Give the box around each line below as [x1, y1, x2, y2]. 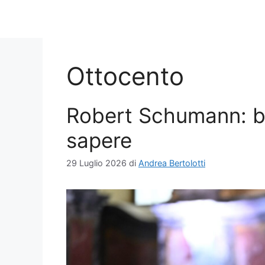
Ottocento [66, 61, 184, 91]
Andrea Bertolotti [138, 158, 205, 169]
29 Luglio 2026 [66, 158, 127, 169]
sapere [66, 128, 132, 153]
